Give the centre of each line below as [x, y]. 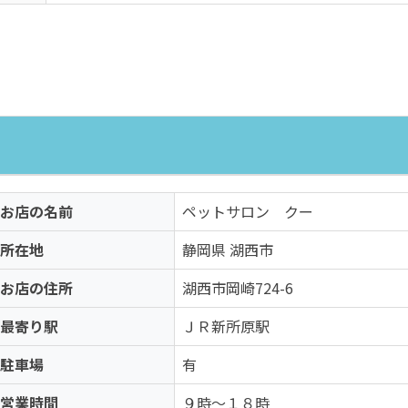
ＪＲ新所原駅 [226, 326]
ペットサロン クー [248, 211]
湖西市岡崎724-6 [238, 288]
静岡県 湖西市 [228, 250]
